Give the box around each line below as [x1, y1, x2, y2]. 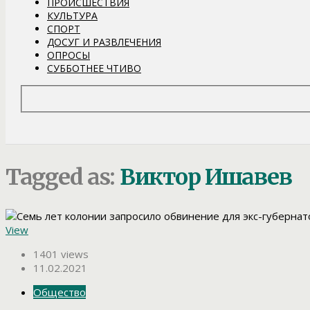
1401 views [33, 247, 89, 262]
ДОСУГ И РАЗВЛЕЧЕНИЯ [47, 35, 161, 48]
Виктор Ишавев [119, 163, 292, 191]
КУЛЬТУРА [47, 8, 98, 22]
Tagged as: [6, 163, 120, 191]
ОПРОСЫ [47, 48, 90, 62]
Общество [33, 285, 86, 300]
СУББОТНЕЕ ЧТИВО [47, 61, 141, 75]
